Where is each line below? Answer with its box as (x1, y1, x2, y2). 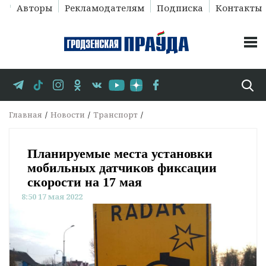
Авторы (16, 2, 52, 14)
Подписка (156, 2, 203, 14)
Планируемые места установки (27, 146, 213, 161)
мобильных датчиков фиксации (27, 160, 217, 176)
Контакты (215, 2, 262, 14)
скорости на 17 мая (27, 175, 142, 190)
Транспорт (93, 109, 138, 121)
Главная (9, 109, 42, 121)
